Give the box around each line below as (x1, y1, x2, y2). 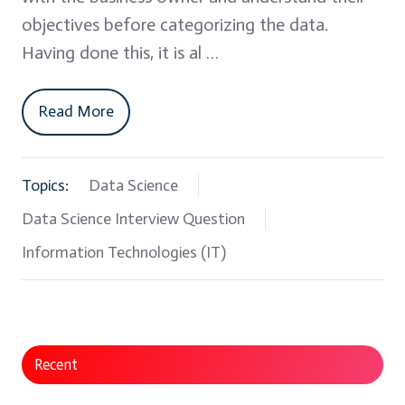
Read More (38, 101, 115, 122)
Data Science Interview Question (22, 209, 245, 230)
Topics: (22, 175, 69, 196)
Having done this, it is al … (22, 41, 219, 63)
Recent (33, 355, 78, 374)
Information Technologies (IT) (22, 242, 226, 263)
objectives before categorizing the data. (22, 13, 328, 35)
